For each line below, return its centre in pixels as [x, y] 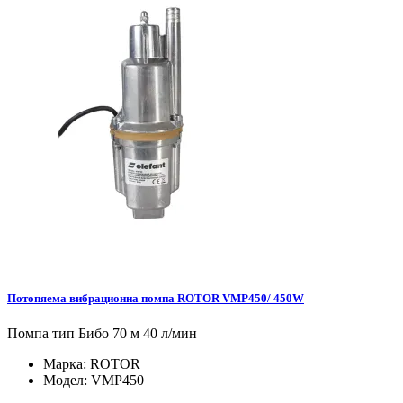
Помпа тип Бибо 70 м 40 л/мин [102, 334]
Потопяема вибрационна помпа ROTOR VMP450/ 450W [156, 298]
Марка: [67, 364]
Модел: [67, 381]
